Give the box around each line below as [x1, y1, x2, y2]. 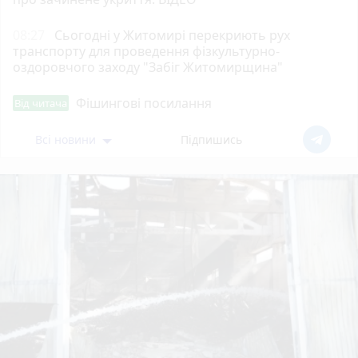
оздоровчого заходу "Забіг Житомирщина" [13, 58, 283, 77]
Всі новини [34, 132, 99, 148]
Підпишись [181, 132, 243, 148]
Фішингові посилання [76, 94, 212, 113]
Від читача [14, 96, 67, 111]
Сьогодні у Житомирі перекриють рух [54, 26, 290, 45]
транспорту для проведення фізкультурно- [13, 42, 280, 61]
